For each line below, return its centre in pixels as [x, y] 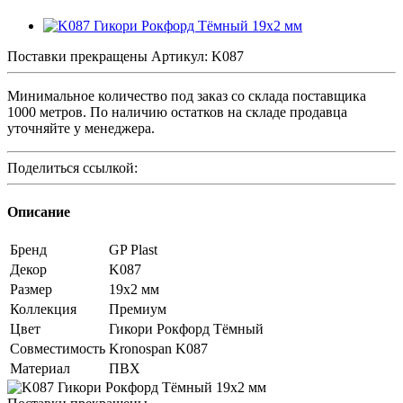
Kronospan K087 [158, 349]
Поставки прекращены [77, 56]
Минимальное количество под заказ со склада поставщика [187, 95]
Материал [40, 369]
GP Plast [133, 250]
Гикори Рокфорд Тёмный [186, 329]
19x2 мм [134, 290]
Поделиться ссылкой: [72, 167]
